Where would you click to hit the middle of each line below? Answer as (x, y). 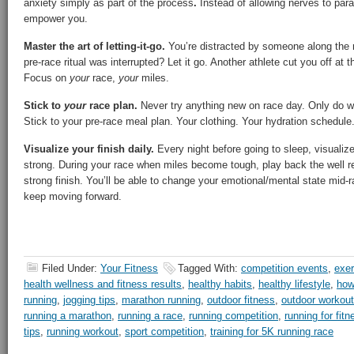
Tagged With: (209, 268)
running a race (150, 316)
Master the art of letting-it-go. (96, 46)
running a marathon (68, 316)
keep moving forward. (73, 196)
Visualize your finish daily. (89, 149)
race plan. (112, 105)
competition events (284, 268)
